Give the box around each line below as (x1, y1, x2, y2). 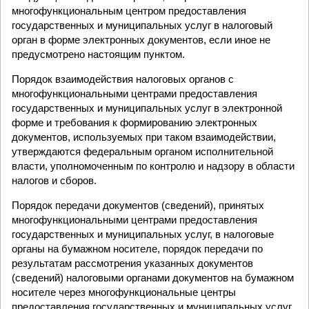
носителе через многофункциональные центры (12, 286, 236, 298)
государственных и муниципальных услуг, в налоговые (12, 228, 274, 240)
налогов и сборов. (12, 175, 97, 186)
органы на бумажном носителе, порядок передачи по (12, 243, 263, 255)
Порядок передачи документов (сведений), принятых (12, 199, 264, 211)
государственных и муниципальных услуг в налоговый (12, 19, 272, 31)
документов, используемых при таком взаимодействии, (12, 131, 276, 143)
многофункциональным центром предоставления (12, 5, 246, 17)
